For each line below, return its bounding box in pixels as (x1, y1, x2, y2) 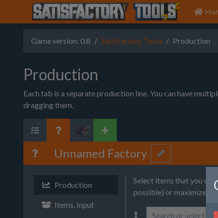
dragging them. (23, 100, 73, 109)
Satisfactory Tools (101, 36, 162, 45)
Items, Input (53, 200, 94, 209)
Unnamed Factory (54, 146, 147, 160)
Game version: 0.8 (31, 36, 91, 45)
